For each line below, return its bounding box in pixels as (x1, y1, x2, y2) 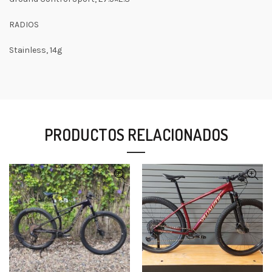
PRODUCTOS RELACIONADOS (44, 124, 228, 144)
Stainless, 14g (9, 45, 62, 55)
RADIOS (9, 19, 39, 30)
